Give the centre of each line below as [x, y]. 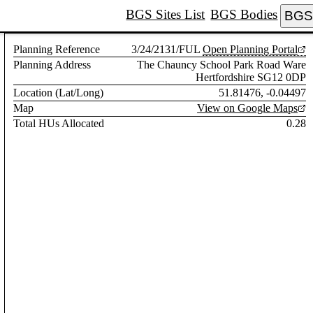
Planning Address [52, 64]
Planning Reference [57, 49]
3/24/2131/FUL [166, 49]
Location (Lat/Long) [59, 92]
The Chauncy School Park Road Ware [222, 64]
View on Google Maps [248, 108]
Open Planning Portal [250, 49]
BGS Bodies [244, 14]
